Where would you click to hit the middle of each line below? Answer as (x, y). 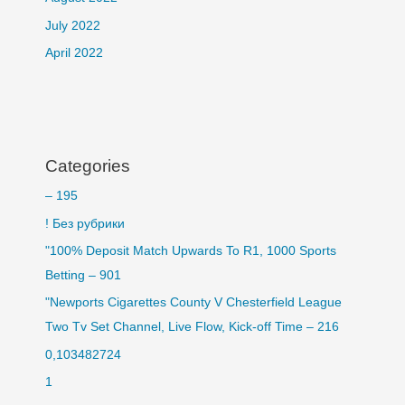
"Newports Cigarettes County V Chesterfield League (193, 303)
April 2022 (74, 53)
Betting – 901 (83, 276)
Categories (87, 166)
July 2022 (72, 25)
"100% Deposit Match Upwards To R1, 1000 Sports (190, 251)
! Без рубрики (85, 223)
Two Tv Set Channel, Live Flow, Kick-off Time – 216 (192, 327)
